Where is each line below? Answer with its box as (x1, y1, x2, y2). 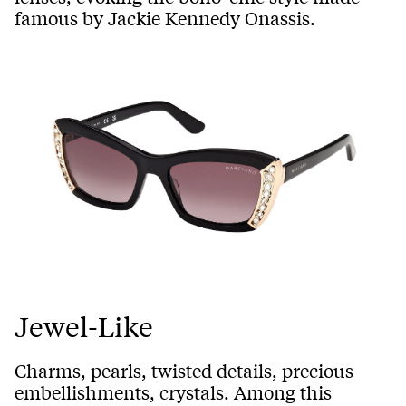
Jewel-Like (14, 309, 153, 344)
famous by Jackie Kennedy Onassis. (14, 5, 315, 31)
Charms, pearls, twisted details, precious (14, 358, 353, 383)
